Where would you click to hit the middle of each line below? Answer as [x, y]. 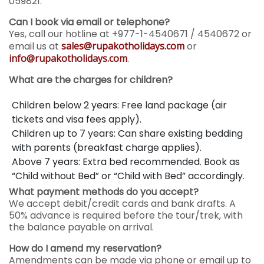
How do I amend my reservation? [85, 248]
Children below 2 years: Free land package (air [119, 105]
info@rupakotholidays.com [68, 58]
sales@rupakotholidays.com [123, 46]
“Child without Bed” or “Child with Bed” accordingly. [128, 176]
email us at [35, 46]
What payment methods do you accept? [104, 192]
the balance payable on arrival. [81, 227]
